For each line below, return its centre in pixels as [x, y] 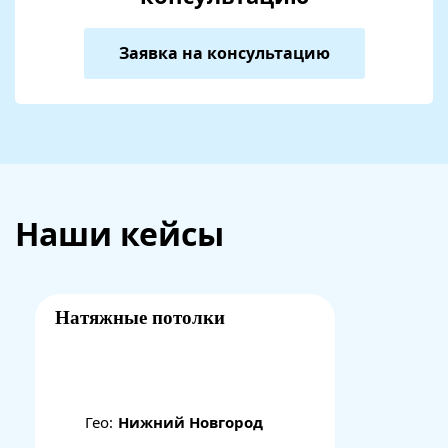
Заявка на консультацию [224, 53]
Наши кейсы [119, 233]
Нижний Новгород [190, 422]
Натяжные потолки [140, 317]
